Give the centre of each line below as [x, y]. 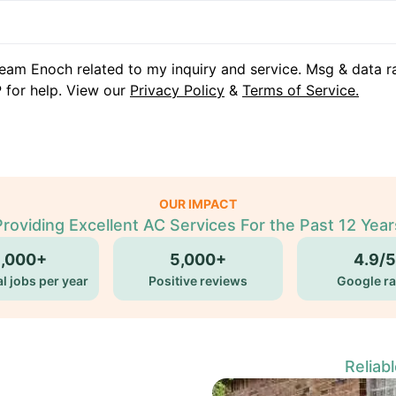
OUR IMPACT [198, 204]
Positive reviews [198, 281]
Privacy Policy [177, 90]
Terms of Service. [301, 90]
